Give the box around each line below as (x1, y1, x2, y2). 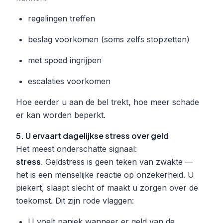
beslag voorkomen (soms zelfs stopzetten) (28, 34, 190, 44)
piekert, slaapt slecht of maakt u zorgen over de (16, 182, 198, 193)
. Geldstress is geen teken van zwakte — (41, 156, 193, 167)
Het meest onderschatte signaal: (16, 143, 137, 154)
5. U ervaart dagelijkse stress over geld (16, 130, 169, 141)
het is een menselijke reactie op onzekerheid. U (16, 169, 194, 180)
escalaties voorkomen (28, 76, 111, 86)
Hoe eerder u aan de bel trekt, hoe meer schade (16, 97, 199, 107)
